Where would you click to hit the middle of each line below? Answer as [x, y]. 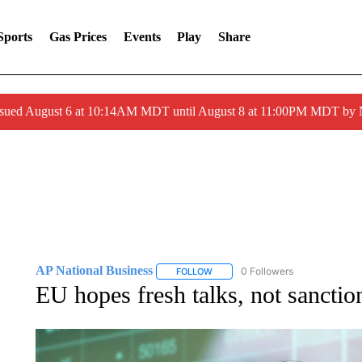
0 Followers [267, 271]
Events [142, 37]
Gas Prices [78, 37]
